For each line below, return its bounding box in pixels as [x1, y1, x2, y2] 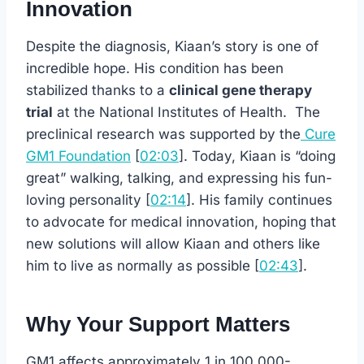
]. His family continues [186, 192, 332, 209]
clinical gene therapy [169, 82, 312, 99]
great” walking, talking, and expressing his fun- [26, 170, 332, 187]
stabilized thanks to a [26, 82, 169, 99]
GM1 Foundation [26, 148, 131, 165]
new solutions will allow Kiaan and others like [26, 236, 320, 253]
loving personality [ [26, 192, 150, 209]
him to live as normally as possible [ [26, 258, 259, 275]
